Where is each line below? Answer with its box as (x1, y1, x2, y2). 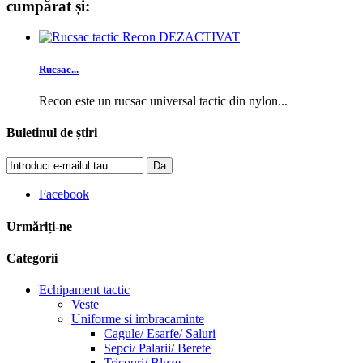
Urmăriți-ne (6, 219, 72, 233)
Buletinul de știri (6, 126, 97, 139)
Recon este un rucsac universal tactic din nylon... (39, 93, 288, 108)
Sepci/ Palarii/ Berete (104, 341, 211, 356)
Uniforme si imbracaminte (71, 312, 204, 327)
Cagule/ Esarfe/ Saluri (104, 327, 216, 341)
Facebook (39, 187, 89, 202)
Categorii (6, 250, 58, 265)
